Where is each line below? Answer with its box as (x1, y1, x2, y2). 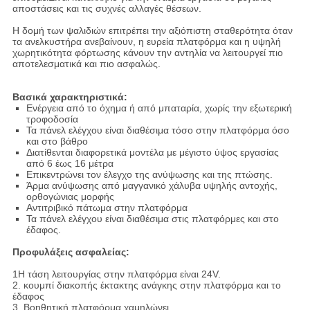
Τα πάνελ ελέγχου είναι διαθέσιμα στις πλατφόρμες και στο (26, 213, 279, 225)
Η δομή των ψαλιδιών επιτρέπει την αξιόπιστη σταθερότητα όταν (12, 25, 293, 37)
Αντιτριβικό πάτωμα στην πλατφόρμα (26, 202, 188, 214)
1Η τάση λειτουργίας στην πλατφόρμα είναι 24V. (12, 268, 221, 280)
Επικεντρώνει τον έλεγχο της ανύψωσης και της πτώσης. (26, 169, 273, 181)
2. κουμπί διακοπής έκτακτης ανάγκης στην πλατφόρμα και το (12, 280, 281, 291)
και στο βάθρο (26, 136, 88, 147)
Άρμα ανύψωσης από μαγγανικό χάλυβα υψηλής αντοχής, (26, 180, 277, 192)
